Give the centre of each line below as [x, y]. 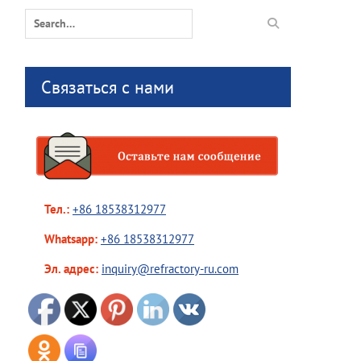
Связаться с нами [108, 87]
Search [41, 17]
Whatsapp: [63, 239]
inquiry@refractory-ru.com [170, 269]
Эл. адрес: [62, 269]
